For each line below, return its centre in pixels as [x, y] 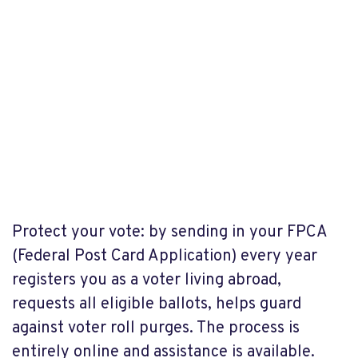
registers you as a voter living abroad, [147, 280]
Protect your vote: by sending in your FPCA [169, 232]
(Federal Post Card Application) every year [165, 256]
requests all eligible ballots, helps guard [157, 304]
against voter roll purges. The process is [156, 328]
